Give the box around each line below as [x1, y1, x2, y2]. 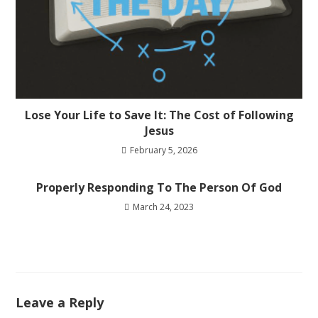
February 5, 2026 [129, 144, 197, 157]
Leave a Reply [16, 294, 104, 312]
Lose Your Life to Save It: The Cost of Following [24, 107, 294, 124]
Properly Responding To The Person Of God [36, 180, 282, 196]
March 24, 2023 [133, 201, 194, 214]
